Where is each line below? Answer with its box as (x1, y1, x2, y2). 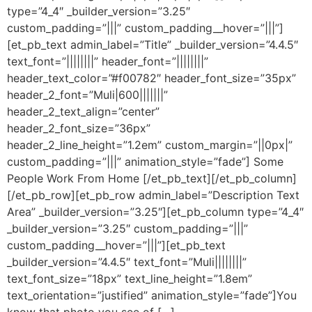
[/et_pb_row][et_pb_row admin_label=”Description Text (7, 188, 299, 203)
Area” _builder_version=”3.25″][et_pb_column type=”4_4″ (7, 205, 304, 219)
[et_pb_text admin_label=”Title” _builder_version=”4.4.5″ (7, 38, 298, 52)
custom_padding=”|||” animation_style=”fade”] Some (7, 155, 283, 169)
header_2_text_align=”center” (7, 104, 159, 119)
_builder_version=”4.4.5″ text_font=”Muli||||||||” (7, 255, 247, 270)
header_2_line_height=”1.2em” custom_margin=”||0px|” (7, 138, 292, 153)
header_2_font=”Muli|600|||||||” (7, 88, 168, 102)
